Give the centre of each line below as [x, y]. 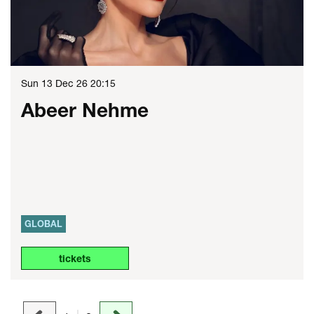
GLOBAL [43, 224]
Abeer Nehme [85, 109]
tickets [75, 258]
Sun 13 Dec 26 [56, 83]
